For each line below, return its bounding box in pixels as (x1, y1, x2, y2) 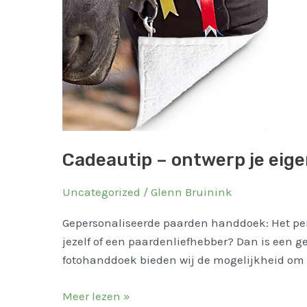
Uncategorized (62, 185, 140, 199)
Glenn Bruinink (150, 185, 232, 199)
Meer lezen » (62, 288, 130, 303)
